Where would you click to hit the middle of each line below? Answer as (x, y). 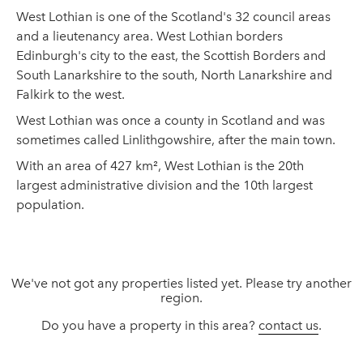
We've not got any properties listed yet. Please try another (181, 283)
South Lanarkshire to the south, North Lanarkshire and (174, 75)
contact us (288, 325)
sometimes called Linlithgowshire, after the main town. (176, 140)
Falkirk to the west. (70, 94)
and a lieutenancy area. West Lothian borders (149, 36)
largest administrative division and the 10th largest (164, 185)
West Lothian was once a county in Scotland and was (171, 120)
